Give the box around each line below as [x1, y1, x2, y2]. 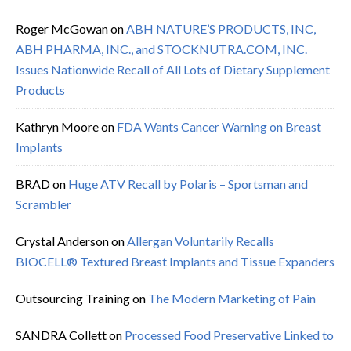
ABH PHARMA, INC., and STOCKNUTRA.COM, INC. [16, 41, 307, 56]
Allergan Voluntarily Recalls [127, 233, 274, 248]
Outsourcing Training [16, 290, 130, 306]
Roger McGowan [16, 20, 108, 36]
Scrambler [16, 196, 71, 212]
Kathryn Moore [16, 118, 99, 134]
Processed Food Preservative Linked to [125, 327, 334, 342]
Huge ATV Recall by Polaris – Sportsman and [68, 175, 308, 191]
